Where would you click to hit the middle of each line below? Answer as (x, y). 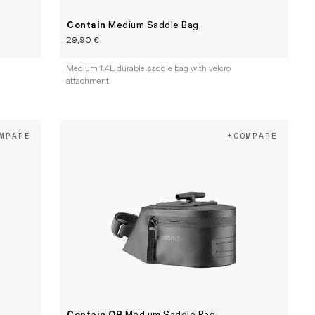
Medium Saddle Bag (154, 25)
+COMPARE (252, 136)
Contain (88, 25)
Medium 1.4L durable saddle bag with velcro (149, 69)
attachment (88, 82)
